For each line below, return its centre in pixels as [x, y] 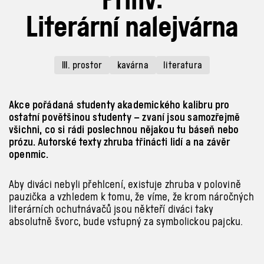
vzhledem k [81, 196]
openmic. [29, 154]
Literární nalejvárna [132, 26]
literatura [183, 65]
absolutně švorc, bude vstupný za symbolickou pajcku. [126, 221]
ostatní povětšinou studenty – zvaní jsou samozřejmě [125, 117]
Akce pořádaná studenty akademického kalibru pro [119, 104]
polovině [222, 184]
